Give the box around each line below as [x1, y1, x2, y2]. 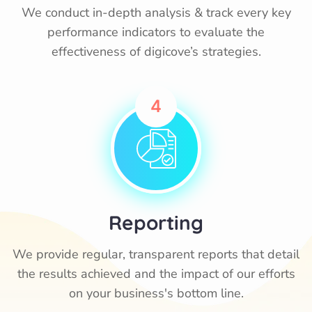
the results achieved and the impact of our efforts [17, 265, 295, 282]
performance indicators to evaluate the [47, 24, 265, 40]
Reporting [109, 210, 203, 235]
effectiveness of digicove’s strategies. [51, 43, 261, 60]
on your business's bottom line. [68, 285, 244, 302]
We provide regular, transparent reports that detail [13, 246, 299, 263]
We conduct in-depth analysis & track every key [21, 4, 291, 21]
